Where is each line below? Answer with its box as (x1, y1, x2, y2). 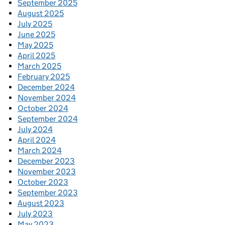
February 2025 (18, 72, 70, 82)
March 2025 (18, 61, 61, 71)
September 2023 (18, 188, 78, 198)
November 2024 (18, 93, 76, 103)
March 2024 (18, 146, 62, 156)
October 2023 (18, 177, 68, 187)
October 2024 (18, 103, 68, 114)
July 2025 (18, 19, 52, 29)
